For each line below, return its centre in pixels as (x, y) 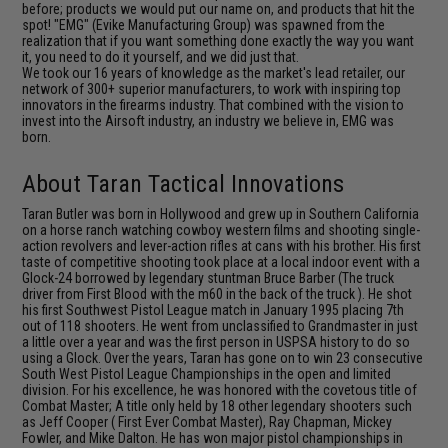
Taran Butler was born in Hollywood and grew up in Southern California (221, 214)
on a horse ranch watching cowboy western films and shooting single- (221, 230)
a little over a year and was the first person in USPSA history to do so (216, 342)
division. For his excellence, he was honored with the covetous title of (220, 390)
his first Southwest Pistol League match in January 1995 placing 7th (213, 310)
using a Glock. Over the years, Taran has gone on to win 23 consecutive (223, 358)
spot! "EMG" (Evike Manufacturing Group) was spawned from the (204, 25)
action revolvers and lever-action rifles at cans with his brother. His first (222, 246)
